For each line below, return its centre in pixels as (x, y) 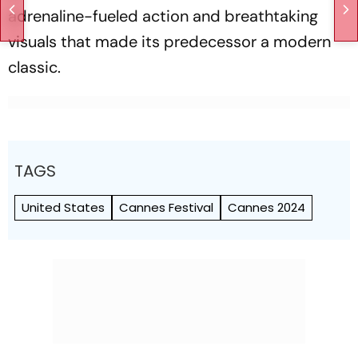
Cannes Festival (166, 207)
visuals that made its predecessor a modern (169, 42)
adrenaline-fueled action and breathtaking (163, 16)
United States (63, 207)
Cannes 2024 (267, 207)
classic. (34, 67)
